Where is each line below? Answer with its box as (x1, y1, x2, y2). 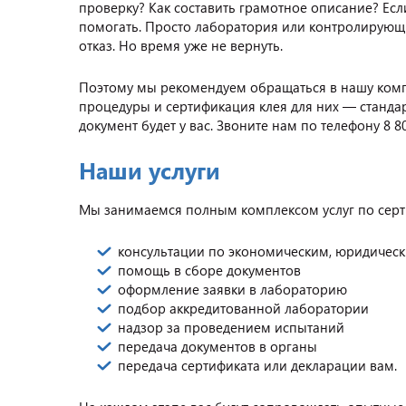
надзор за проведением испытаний (118, 318, 344, 336)
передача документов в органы (118, 337, 317, 355)
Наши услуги (79, 154, 220, 186)
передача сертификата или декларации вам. (118, 356, 397, 374)
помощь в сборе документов (118, 261, 301, 279)
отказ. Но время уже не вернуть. (79, 36, 283, 54)
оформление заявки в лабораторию (118, 280, 347, 298)
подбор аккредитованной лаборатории (118, 299, 369, 317)
